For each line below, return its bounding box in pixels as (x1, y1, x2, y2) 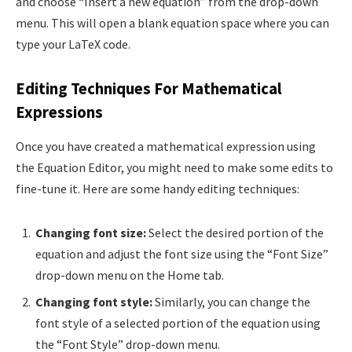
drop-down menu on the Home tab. (35, 266, 224, 283)
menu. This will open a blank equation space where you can (16, 14, 329, 31)
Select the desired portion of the (146, 224, 324, 240)
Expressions (16, 101, 103, 123)
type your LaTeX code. (16, 35, 130, 52)
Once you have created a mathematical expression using (16, 137, 316, 154)
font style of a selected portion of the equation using (35, 314, 321, 331)
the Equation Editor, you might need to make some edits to (16, 159, 333, 175)
